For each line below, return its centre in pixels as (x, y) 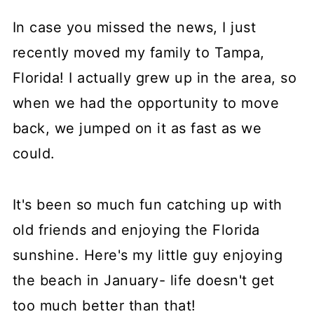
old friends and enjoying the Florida (136, 230)
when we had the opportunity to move (146, 103)
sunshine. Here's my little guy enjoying (148, 255)
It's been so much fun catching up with (147, 205)
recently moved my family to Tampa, (138, 53)
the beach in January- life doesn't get (143, 280)
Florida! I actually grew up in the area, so (155, 78)
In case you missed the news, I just (134, 27)
